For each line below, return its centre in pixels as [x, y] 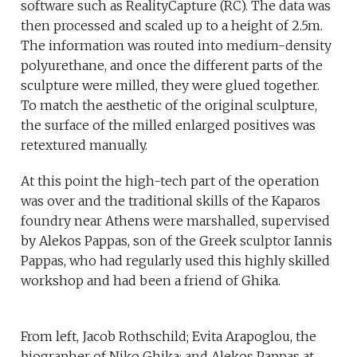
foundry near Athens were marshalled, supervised [176, 221]
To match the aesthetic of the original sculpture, [169, 106]
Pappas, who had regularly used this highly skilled [176, 261]
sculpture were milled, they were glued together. [171, 86]
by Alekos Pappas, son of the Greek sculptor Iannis [177, 241]
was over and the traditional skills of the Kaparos [171, 201]
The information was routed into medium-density [177, 46]
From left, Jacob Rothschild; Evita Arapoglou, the [169, 337]
